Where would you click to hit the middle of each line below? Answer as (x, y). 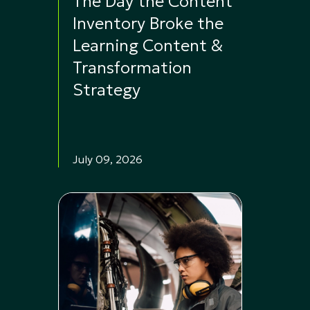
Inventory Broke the (148, 24)
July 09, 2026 (108, 159)
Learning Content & (148, 46)
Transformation (132, 68)
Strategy (107, 90)
